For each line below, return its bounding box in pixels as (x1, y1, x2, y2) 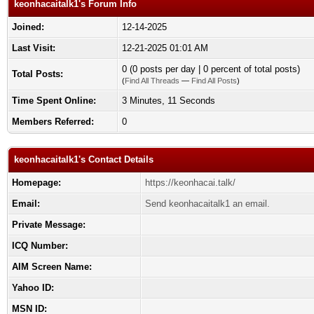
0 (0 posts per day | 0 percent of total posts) (122, 64, 300, 74)
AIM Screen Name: (12, 261, 92, 272)
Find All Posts (191, 76, 237, 85)
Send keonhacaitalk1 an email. (145, 198, 270, 209)
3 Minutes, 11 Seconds (122, 95, 215, 106)
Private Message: (12, 219, 86, 230)
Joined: (12, 22, 44, 32)
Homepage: (12, 177, 61, 188)
